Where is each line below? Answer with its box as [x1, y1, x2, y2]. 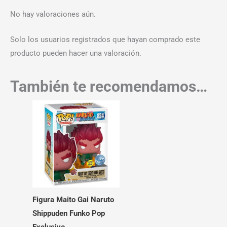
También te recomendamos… [10, 77, 207, 95]
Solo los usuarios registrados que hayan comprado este [10, 35, 200, 45]
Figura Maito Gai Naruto [32, 195, 114, 205]
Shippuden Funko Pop [32, 209, 105, 218]
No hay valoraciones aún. [10, 9, 96, 19]
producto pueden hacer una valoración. [10, 49, 141, 58]
